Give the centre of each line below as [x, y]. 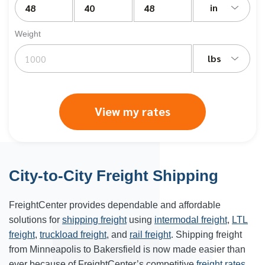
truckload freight [73, 235]
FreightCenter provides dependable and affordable [115, 205]
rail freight [150, 235]
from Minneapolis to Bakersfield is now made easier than [127, 249]
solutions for [35, 220]
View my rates [132, 111]
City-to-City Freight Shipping [114, 176]
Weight [28, 34]
